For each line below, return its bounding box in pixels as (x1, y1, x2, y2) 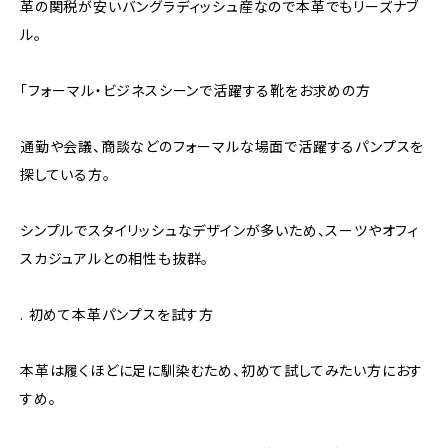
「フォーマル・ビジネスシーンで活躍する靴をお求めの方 (20, 82, 371, 99)
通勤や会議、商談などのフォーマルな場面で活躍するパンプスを (20, 138, 425, 155)
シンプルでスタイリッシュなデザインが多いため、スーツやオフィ (20, 222, 420, 239)
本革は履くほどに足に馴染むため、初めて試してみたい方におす (20, 362, 424, 379)
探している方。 (20, 166, 111, 183)
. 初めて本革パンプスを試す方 (20, 306, 215, 323)
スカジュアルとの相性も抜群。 (20, 250, 210, 267)
